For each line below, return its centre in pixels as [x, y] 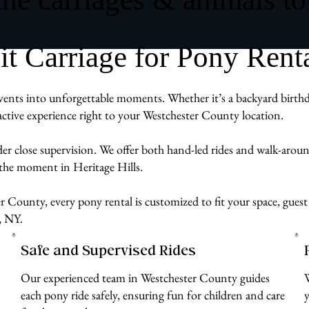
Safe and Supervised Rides [109, 252]
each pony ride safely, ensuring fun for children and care [153, 295]
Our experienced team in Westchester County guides [146, 277]
